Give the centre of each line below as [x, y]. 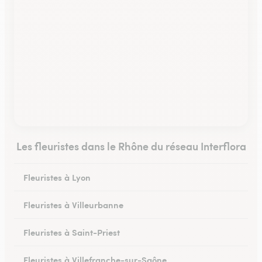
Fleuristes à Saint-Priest [72, 232]
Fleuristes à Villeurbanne [73, 204]
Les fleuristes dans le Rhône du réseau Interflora [131, 146]
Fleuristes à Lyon [57, 177]
